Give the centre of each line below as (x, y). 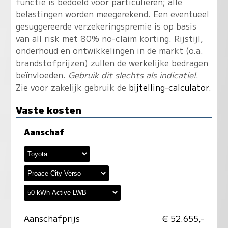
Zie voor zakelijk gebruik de (72, 87)
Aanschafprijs (52, 218)
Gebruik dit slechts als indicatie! (132, 75)
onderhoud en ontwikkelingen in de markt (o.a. (109, 51)
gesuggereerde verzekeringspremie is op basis (106, 26)
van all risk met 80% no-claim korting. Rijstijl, (109, 38)
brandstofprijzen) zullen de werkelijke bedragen (112, 63)
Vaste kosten (48, 109)
